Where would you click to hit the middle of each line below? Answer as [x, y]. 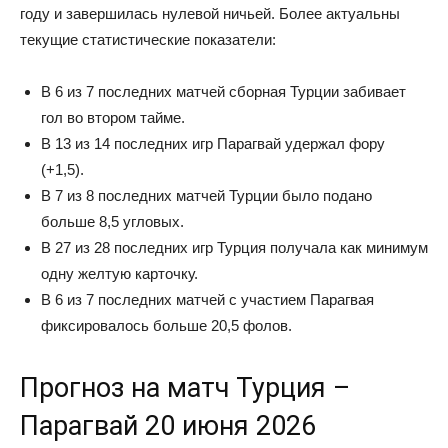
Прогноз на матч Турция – [185, 388]
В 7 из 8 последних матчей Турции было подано [206, 195]
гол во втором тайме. [113, 117]
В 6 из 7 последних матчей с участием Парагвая [207, 299]
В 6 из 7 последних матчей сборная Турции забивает [223, 91]
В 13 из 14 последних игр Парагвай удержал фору [213, 143]
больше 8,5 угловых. [112, 221]
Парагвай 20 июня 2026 [168, 426]
